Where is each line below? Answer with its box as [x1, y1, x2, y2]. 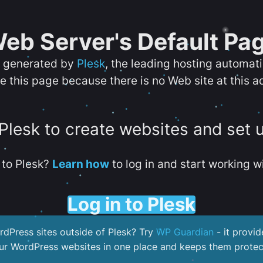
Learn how [52, 157, 109, 170]
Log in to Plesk [68, 193, 195, 215]
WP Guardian [156, 226, 214, 238]
